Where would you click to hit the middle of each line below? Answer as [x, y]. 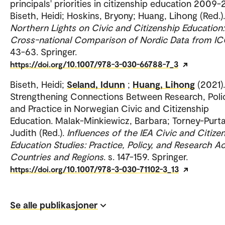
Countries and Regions [57, 157]
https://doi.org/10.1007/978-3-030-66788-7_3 [94, 64]
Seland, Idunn [96, 84]
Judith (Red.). [38, 133]
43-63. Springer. [43, 52]
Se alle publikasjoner [54, 204]
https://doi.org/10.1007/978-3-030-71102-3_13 [94, 169]
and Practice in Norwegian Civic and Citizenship [109, 108]
